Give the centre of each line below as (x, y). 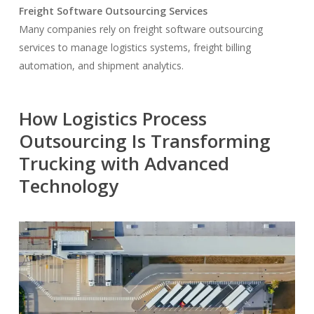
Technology (68, 185)
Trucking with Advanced (124, 163)
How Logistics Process (112, 118)
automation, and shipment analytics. (101, 65)
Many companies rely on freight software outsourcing (141, 29)
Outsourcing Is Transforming (144, 141)
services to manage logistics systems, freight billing (135, 47)
